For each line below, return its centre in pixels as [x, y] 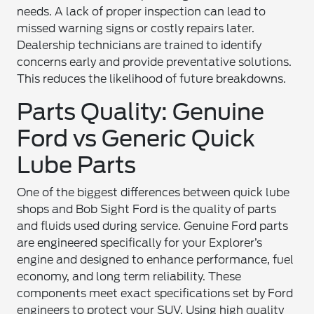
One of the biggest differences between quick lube [153, 192]
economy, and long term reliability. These [129, 277]
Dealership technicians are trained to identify [139, 45]
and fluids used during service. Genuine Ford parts [153, 226]
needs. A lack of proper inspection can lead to [142, 12]
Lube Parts [77, 165]
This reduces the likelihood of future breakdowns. [152, 79]
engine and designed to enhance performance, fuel [156, 260]
